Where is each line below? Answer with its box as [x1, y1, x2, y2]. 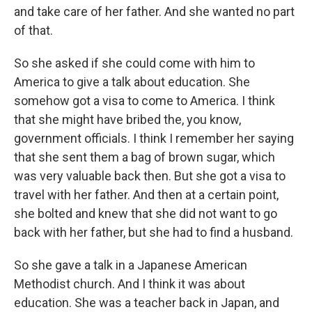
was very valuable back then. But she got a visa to [14, 169, 286, 184]
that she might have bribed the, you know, [14, 112, 241, 127]
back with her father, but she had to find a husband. [14, 225, 293, 240]
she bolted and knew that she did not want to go [14, 206, 277, 221]
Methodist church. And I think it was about [14, 276, 245, 292]
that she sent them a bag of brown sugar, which [14, 150, 275, 165]
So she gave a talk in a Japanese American [14, 258, 247, 273]
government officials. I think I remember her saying [14, 131, 294, 146]
